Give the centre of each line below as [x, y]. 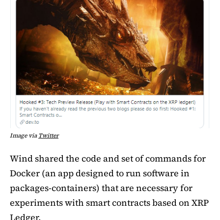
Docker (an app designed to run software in [100, 173]
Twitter [48, 135]
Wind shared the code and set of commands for [108, 158]
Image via [24, 135]
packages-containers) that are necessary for [101, 188]
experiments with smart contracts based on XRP [109, 202]
